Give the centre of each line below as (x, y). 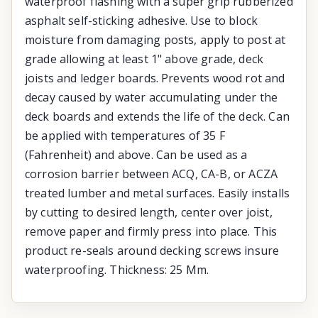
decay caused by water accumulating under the (152, 97)
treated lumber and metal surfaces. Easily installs (158, 193)
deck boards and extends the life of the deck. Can (157, 116)
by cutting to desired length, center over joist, (149, 212)
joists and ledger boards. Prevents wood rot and (155, 78)
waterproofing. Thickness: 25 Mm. (117, 269)
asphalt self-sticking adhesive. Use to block (142, 20)
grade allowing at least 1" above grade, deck (144, 59)
